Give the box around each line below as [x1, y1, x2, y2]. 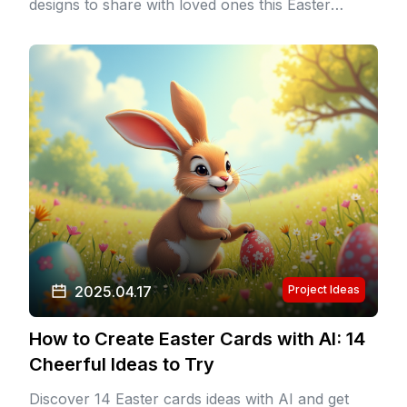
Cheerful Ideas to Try [29, 353, 214, 375]
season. [29, 17, 82, 35]
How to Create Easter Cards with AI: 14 [29, 328, 365, 350]
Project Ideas [288, 283, 360, 296]
